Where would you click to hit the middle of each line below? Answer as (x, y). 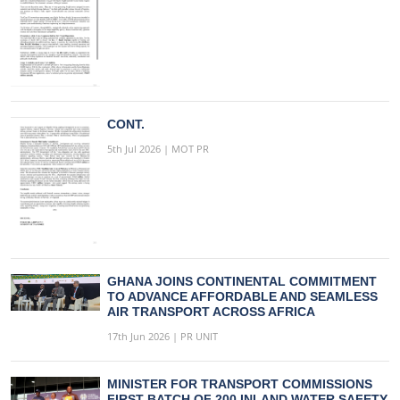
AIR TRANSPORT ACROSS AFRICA (211, 311)
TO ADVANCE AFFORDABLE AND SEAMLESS (242, 296)
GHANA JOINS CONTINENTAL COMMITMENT (242, 281)
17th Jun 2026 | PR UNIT (162, 336)
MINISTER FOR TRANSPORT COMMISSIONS (240, 383)
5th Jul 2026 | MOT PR (158, 148)
